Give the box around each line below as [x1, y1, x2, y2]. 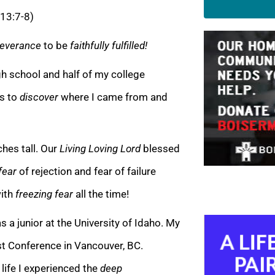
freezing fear [15, 187, 73, 200]
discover [20, 90, 58, 103]
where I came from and [61, 90, 168, 103]
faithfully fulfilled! [70, 39, 147, 52]
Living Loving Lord [60, 142, 141, 155]
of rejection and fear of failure [19, 165, 156, 177]
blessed [143, 142, 180, 155]
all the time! [76, 187, 129, 200]
